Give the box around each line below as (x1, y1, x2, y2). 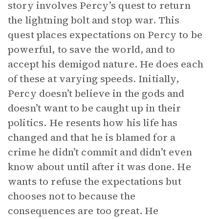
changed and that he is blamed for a (8, 131, 176, 144)
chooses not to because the (8, 189, 135, 203)
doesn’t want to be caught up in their (8, 101, 181, 115)
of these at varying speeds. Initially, (8, 72, 179, 86)
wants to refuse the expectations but (8, 175, 182, 188)
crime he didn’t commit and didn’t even (8, 145, 192, 159)
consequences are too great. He (8, 204, 159, 218)
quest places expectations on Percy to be (8, 28, 202, 42)
